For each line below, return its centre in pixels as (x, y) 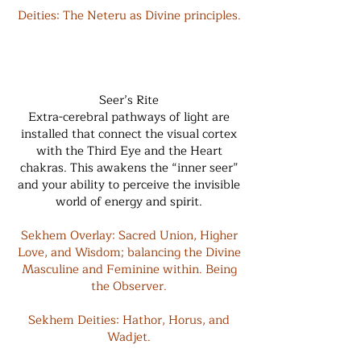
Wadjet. (129, 337)
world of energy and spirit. (129, 202)
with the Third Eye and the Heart (129, 151)
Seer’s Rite (129, 100)
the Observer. (129, 286)
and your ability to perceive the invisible (129, 185)
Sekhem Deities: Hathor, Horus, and (129, 320)
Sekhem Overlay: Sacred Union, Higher (129, 236)
